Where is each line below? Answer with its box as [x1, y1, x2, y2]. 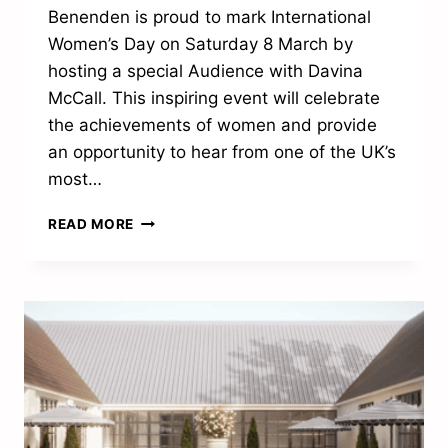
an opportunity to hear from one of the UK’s [48, 142, 396, 163]
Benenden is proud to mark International [48, 7, 371, 28]
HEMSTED [133, 295, 204, 312]
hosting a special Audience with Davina [48, 61, 363, 82]
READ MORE [48, 216, 135, 233]
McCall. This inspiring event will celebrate [48, 88, 380, 109]
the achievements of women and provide [48, 115, 377, 136]
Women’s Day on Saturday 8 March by [48, 34, 353, 55]
